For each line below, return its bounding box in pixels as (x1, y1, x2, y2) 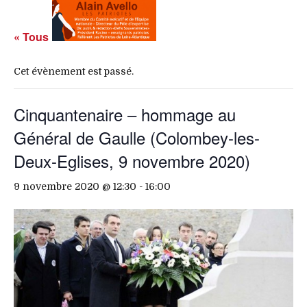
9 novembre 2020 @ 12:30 (14, 181, 136, 192)
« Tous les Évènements (14, 29, 134, 45)
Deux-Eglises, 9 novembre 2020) (14, 149, 250, 173)
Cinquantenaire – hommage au (14, 102, 236, 126)
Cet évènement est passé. (14, 66, 134, 77)
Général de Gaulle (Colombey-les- (14, 125, 260, 149)
